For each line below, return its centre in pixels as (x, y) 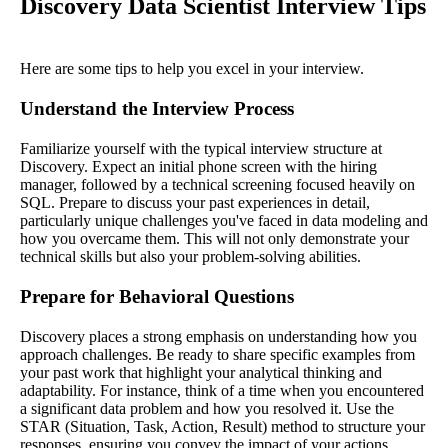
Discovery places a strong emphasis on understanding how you (218, 336)
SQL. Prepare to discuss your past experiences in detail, (195, 202)
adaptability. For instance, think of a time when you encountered (222, 390)
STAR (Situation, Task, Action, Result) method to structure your (222, 426)
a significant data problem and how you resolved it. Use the (207, 408)
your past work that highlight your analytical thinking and (201, 372)
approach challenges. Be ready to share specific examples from (217, 354)
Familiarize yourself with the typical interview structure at (201, 148)
